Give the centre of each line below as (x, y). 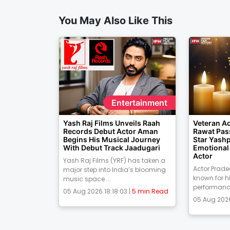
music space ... (87, 179)
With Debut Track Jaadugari (112, 148)
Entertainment (140, 103)
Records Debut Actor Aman (111, 131)
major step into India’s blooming (114, 170)
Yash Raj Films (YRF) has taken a (114, 161)
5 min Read (150, 191)
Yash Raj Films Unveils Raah (112, 123)
